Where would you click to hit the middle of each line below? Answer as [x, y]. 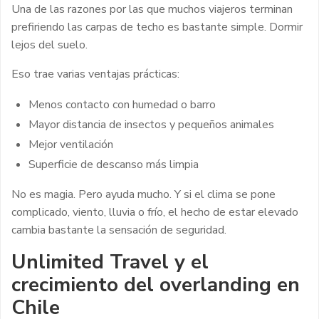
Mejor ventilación [71, 144]
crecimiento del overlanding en [156, 284]
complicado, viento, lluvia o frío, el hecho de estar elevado [155, 212]
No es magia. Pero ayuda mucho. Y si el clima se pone [143, 194]
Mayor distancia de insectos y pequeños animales [151, 124]
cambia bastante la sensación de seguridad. [119, 230]
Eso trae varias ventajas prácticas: [95, 74]
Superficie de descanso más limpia [114, 164]
